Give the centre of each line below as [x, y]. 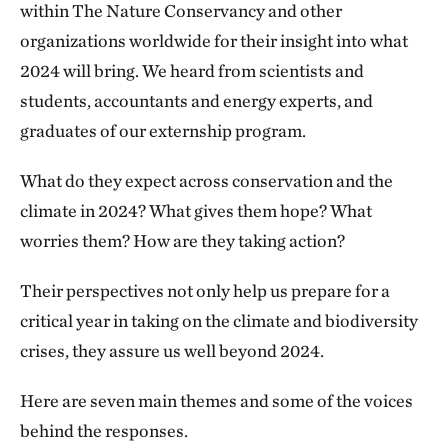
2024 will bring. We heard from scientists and [192, 70]
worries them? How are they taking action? [182, 240]
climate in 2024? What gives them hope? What [196, 210]
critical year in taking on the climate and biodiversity [219, 320]
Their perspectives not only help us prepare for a [205, 290]
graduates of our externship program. [163, 130]
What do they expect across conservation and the [206, 180]
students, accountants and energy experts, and [196, 100]
